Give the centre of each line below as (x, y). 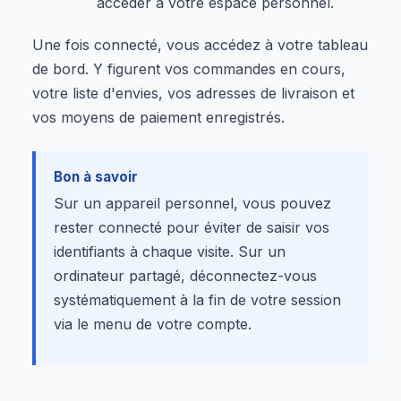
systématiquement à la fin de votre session (197, 299)
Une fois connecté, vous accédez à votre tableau (200, 44)
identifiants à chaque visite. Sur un (170, 251)
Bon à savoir (96, 176)
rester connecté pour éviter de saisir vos (192, 227)
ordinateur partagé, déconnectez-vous (185, 275)
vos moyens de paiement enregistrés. (158, 117)
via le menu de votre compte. (153, 324)
